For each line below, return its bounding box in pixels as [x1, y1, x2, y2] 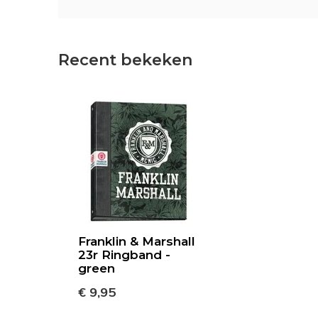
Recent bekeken [58, 50, 192, 70]
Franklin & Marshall [78, 234, 195, 248]
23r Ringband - [78, 248, 170, 262]
